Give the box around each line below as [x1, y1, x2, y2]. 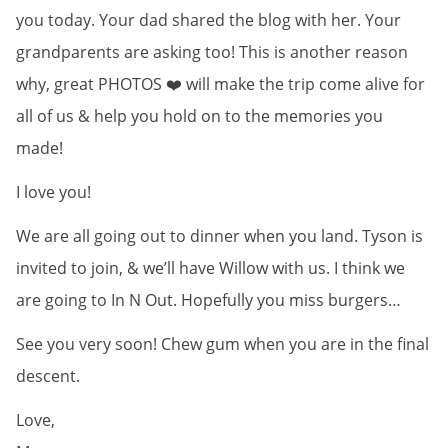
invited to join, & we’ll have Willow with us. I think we [16, 257, 405, 280]
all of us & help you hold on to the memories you [16, 105, 383, 128]
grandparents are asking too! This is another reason [16, 41, 408, 64]
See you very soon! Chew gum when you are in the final [16, 333, 429, 356]
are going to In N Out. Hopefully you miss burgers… [16, 289, 401, 312]
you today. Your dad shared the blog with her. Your [16, 9, 401, 32]
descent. [16, 365, 80, 388]
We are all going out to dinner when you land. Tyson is [16, 225, 423, 248]
